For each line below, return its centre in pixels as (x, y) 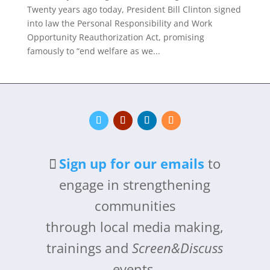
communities (135, 205)
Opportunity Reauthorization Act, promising (115, 37)
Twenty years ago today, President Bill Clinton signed (134, 9)
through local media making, (135, 226)
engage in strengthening (135, 184)
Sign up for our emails (132, 163)
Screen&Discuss (178, 247)
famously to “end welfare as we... (93, 51)
